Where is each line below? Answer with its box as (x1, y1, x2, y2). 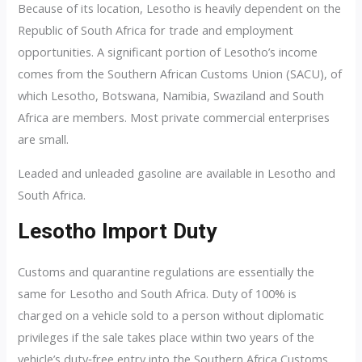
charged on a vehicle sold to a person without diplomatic (18, 307, 325, 324)
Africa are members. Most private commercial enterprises (18, 109, 330, 126)
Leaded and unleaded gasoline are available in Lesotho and (18, 164, 336, 181)
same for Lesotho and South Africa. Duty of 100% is (18, 285, 297, 302)
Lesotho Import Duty (18, 219, 217, 244)
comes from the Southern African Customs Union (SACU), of (18, 65, 343, 82)
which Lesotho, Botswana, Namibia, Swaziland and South (18, 87, 325, 104)
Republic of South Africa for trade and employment (18, 22, 294, 39)
